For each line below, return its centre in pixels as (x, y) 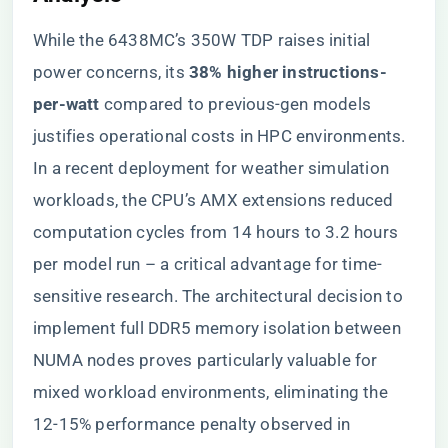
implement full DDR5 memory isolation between (217, 328)
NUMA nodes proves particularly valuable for (205, 360)
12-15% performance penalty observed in (192, 424)
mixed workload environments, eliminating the (210, 392)
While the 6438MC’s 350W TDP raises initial (202, 40)
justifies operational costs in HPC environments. (219, 136)
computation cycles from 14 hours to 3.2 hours (216, 232)
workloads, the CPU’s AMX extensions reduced (213, 200)
